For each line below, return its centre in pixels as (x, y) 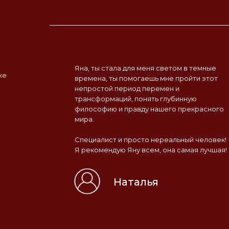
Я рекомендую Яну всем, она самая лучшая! (151, 150)
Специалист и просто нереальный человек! (151, 140)
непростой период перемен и (127, 88)
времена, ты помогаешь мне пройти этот (146, 78)
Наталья (136, 182)
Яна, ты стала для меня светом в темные (145, 68)
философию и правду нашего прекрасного (149, 109)
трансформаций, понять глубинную (136, 99)
